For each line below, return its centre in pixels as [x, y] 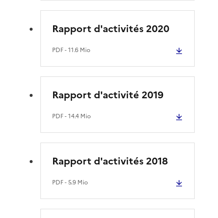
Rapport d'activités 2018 [110, 161]
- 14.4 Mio [77, 116]
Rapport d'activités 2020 [111, 28]
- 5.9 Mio [76, 182]
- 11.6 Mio [77, 50]
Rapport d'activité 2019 [108, 95]
